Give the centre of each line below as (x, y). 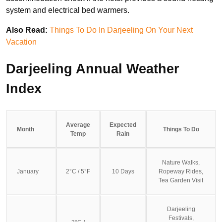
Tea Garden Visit (181, 180)
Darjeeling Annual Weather (93, 69)
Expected (123, 125)
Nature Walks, (181, 162)
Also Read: (28, 30)
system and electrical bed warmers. (68, 10)
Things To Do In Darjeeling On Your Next (121, 30)
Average (78, 125)
